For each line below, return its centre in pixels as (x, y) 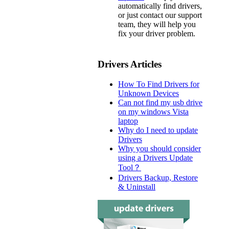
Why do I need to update (158, 130)
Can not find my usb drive (160, 102)
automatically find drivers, (160, 6)
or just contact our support (160, 15)
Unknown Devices (148, 93)
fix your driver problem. (157, 34)
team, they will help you (157, 25)
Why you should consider (159, 148)
